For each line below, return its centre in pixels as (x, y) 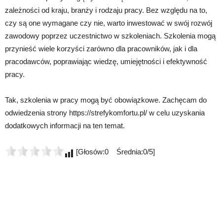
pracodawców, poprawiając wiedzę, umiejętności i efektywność (106, 61)
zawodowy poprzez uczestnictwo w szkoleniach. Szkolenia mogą (110, 36)
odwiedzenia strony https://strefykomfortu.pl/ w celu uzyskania (105, 112)
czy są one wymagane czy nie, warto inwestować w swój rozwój (109, 23)
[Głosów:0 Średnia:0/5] (114, 151)
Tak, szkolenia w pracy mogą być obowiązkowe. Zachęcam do (106, 100)
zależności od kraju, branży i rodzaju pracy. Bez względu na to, (106, 10)
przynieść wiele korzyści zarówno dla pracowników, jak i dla (101, 48)
